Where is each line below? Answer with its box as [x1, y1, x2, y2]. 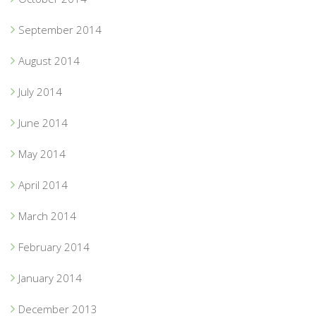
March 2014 [18, 208, 76, 223]
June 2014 [18, 115, 68, 130]
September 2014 [18, 22, 102, 37]
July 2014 [18, 84, 62, 99]
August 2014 [18, 53, 80, 68]
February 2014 [18, 239, 90, 254]
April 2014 [18, 177, 68, 192]
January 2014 [18, 270, 82, 285]
